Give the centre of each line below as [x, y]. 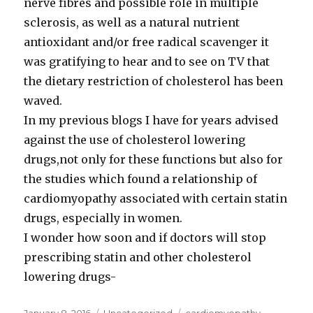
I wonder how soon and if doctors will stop [145, 238]
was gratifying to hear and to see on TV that [147, 61]
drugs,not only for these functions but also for [154, 159]
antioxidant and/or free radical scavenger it [147, 42]
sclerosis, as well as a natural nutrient [132, 22]
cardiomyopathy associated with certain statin [156, 198]
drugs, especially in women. [103, 218]
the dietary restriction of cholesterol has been [154, 81]
